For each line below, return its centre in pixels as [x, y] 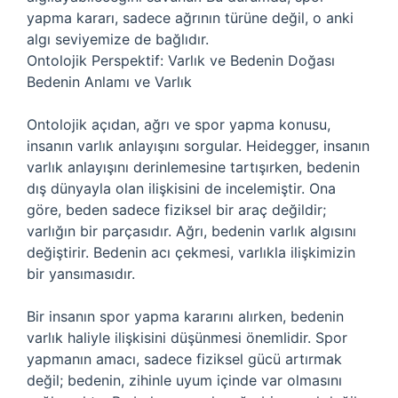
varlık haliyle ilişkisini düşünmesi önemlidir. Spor [187, 338]
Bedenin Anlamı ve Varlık [109, 82]
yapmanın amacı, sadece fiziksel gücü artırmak [184, 359]
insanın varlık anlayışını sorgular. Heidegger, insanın [198, 146]
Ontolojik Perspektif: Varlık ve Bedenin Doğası [181, 60]
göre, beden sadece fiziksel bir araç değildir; [176, 210]
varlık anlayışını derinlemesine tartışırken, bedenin [193, 167]
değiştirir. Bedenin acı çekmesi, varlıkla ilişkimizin [191, 252]
